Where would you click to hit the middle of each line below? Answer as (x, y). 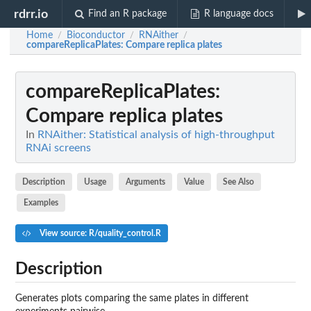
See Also (239, 182)
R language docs (238, 14)
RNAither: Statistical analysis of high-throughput (156, 135)
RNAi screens (58, 148)
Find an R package (128, 14)
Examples (41, 202)
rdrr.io (31, 14)
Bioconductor (96, 35)
